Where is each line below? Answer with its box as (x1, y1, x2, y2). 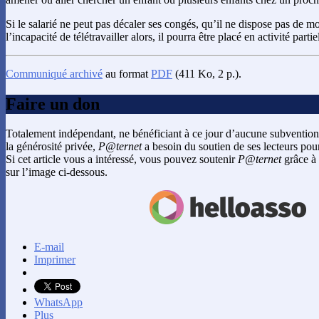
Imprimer (34, 253, 75, 266)
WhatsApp (34, 296, 83, 309)
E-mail (34, 241, 64, 253)
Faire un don (6, 94, 100, 113)
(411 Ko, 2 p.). (172, 67, 241, 80)
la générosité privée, (6, 140, 98, 153)
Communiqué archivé (6, 67, 103, 80)
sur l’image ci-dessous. (6, 166, 108, 179)
